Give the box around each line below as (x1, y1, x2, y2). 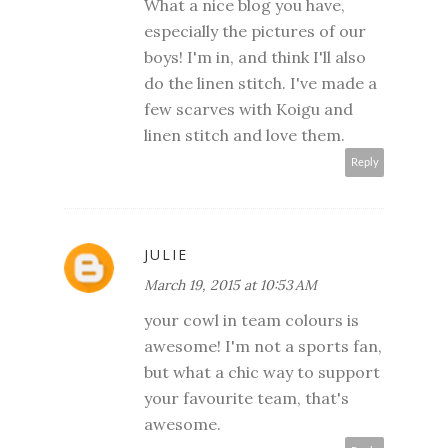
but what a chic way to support (144, 361, 380, 382)
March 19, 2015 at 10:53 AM (144, 275, 317, 294)
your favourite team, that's (144, 387, 349, 408)
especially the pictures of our (144, 20, 366, 41)
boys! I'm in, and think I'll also (144, 46, 366, 67)
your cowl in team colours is (144, 309, 359, 330)
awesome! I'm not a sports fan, (144, 335, 382, 356)
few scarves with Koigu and (144, 98, 353, 119)
